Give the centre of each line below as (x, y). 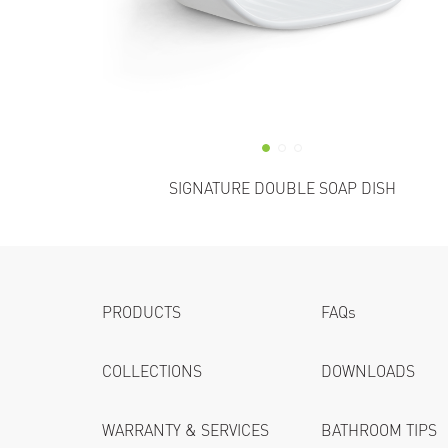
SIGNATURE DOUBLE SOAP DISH (282, 189)
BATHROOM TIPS (379, 431)
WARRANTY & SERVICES (185, 431)
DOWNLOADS (368, 372)
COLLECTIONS (152, 372)
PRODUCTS (141, 313)
